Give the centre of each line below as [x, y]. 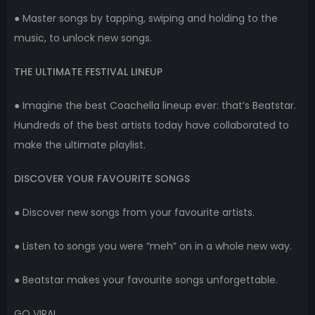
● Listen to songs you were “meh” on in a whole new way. [153, 246]
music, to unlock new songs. [83, 38]
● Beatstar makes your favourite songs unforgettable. [146, 279]
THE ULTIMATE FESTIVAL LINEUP [88, 71]
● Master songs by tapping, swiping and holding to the [146, 18]
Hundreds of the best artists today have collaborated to [152, 125]
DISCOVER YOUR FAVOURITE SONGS [102, 178]
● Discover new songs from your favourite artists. [134, 212]
